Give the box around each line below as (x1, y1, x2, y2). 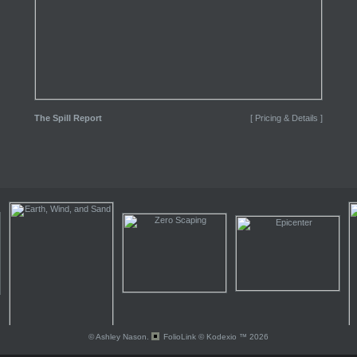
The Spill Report (34, 113, 102, 123)
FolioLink (163, 332, 196, 341)
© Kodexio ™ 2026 (196, 332, 269, 341)
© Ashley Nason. (88, 332, 151, 341)
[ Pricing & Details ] (250, 113, 323, 123)
